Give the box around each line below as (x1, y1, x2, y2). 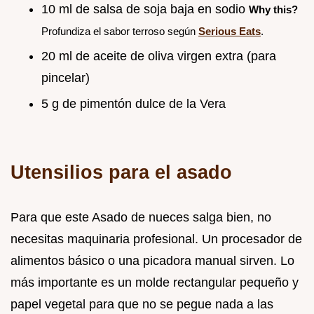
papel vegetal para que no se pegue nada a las (11, 297, 273, 312)
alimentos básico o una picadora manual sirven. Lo (11, 254, 294, 268)
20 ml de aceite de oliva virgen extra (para (41, 49, 276, 64)
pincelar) (41, 71, 90, 86)
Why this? (249, 3, 298, 15)
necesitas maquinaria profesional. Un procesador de (11, 232, 302, 247)
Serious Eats (198, 25, 261, 37)
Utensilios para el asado (11, 161, 232, 184)
